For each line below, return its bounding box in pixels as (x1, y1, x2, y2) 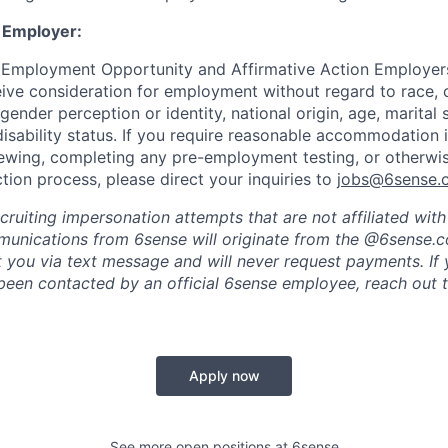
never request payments (237, 250, 420, 271)
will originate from (187, 228, 335, 249)
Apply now (188, 366, 260, 384)
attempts (175, 206, 243, 227)
